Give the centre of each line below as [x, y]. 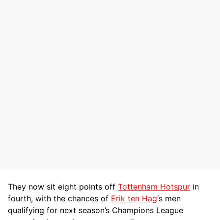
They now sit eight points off [63, 186]
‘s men [169, 198]
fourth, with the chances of [59, 198]
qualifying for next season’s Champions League [96, 210]
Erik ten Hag [134, 198]
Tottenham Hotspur [154, 186]
